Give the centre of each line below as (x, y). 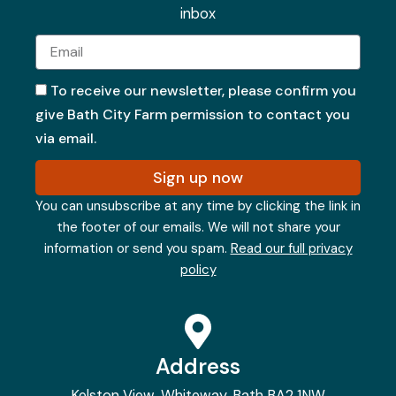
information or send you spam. (137, 248)
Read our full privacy (291, 248)
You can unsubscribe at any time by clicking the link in (198, 206)
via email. (66, 138)
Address (198, 366)
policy (198, 269)
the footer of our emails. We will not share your (198, 227)
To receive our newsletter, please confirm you (203, 90)
